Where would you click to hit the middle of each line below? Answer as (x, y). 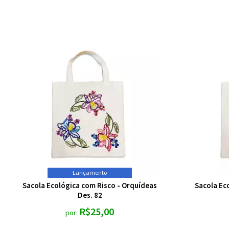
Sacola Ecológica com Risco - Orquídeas (90, 185)
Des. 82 (90, 195)
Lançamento (90, 173)
